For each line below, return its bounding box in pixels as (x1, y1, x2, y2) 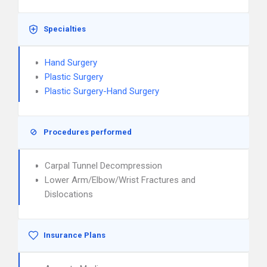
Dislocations (45, 189, 93, 200)
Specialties (44, 24, 86, 33)
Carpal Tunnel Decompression (45, 160, 162, 171)
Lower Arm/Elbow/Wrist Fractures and (45, 175, 195, 185)
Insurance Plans (44, 231, 105, 240)
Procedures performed (44, 128, 132, 136)
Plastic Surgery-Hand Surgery (45, 86, 159, 97)
